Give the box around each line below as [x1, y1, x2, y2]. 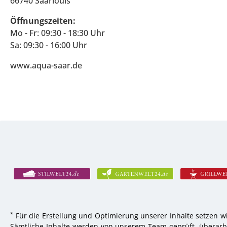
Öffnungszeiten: [10, 15, 75, 26]
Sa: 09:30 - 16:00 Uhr [10, 40, 87, 51]
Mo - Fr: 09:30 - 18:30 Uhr [10, 27, 105, 39]
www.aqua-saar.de [10, 60, 82, 71]
